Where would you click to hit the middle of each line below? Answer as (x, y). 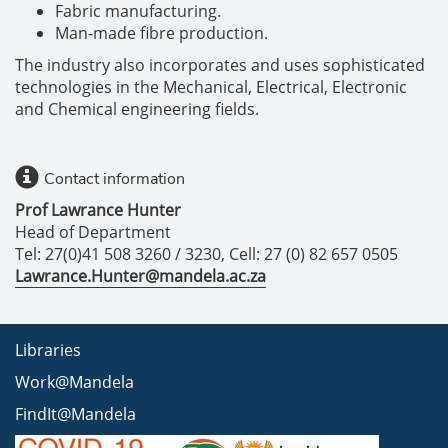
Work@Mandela (74, 382)
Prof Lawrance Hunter (98, 210)
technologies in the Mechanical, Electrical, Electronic (211, 87)
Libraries (48, 350)
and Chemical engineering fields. (137, 109)
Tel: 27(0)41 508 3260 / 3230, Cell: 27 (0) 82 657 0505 (206, 254)
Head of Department (93, 232)
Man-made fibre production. (161, 33)
